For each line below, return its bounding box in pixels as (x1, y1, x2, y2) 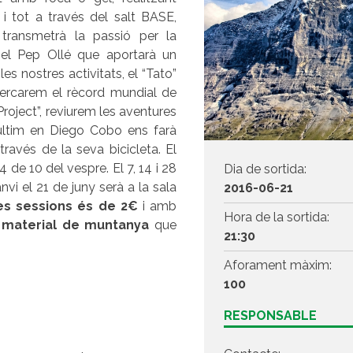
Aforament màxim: (224, 257, 333, 273)
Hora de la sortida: (224, 209, 330, 225)
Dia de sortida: (224, 161, 307, 176)
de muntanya (61, 217, 150, 232)
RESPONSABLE (224, 307, 318, 323)
